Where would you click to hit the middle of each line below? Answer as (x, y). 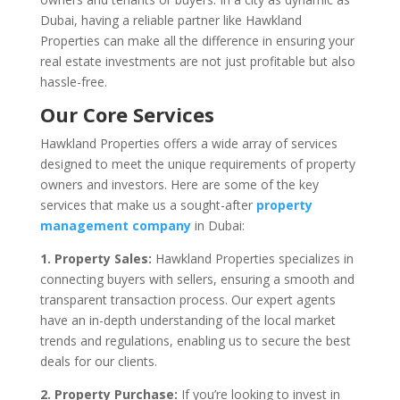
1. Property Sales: (97, 258)
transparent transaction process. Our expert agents (187, 299)
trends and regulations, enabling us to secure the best (195, 340)
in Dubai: (219, 225)
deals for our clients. (98, 361)
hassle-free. (73, 81)
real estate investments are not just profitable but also (197, 61)
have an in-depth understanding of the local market (187, 320)
